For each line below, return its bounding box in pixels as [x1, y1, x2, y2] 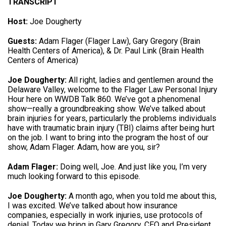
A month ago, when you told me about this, [67, 191, 216, 201]
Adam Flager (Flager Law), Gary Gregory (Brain [37, 36, 200, 46]
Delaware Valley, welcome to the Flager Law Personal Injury [8, 84, 217, 94]
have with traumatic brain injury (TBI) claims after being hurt [8, 123, 214, 133]
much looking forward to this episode [8, 171, 139, 181]
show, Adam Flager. [8, 142, 77, 152]
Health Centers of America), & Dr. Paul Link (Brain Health [8, 45, 204, 55]
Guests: [8, 36, 37, 46]
